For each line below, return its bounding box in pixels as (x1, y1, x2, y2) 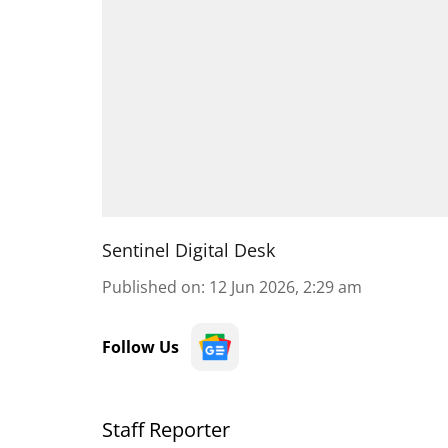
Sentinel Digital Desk (102, 238, 275, 262)
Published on (102, 276, 201, 298)
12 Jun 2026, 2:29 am (209, 276, 362, 298)
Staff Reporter (102, 416, 230, 443)
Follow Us (102, 336, 179, 358)
